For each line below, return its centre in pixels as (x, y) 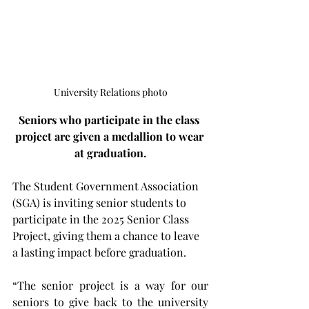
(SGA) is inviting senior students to (101, 203)
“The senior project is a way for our (110, 286)
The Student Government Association (107, 186)
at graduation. (110, 153)
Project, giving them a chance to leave (107, 236)
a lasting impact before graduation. (99, 252)
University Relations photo (110, 92)
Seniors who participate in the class (110, 120)
